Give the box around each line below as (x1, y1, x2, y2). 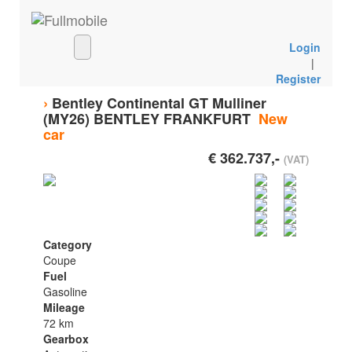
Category (42, 236, 92, 252)
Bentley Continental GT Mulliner (51, 93, 266, 113)
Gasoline (42, 284, 87, 299)
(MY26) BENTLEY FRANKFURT (42, 108, 255, 129)
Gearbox (42, 331, 89, 346)
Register (276, 71, 321, 86)
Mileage (42, 299, 85, 315)
